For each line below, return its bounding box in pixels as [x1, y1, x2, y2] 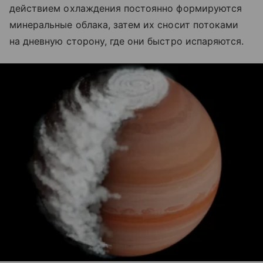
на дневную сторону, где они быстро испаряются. [9, 35, 244, 48]
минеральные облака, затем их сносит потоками [9, 19, 239, 31]
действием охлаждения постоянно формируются [9, 2, 242, 15]
